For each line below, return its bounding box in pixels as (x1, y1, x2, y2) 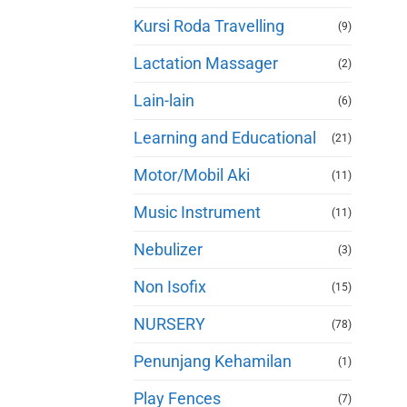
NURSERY (134, 314, 205, 333)
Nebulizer (134, 240, 203, 259)
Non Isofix (134, 277, 206, 296)
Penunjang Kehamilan (134, 352, 292, 371)
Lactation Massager (134, 54, 278, 73)
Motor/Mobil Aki (134, 165, 250, 184)
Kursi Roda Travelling (134, 16, 284, 35)
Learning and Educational (134, 128, 316, 147)
